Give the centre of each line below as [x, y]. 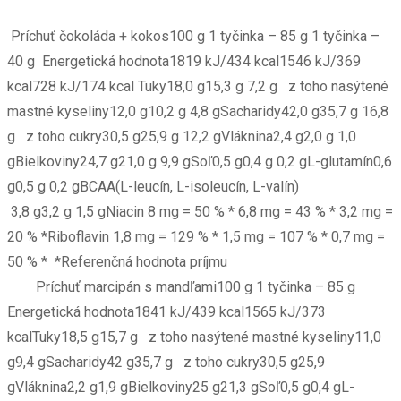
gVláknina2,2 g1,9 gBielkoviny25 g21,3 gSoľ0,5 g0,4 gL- [181, 388]
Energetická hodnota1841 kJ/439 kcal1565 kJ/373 [166, 312]
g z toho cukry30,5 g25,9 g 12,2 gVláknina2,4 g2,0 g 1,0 [182, 137]
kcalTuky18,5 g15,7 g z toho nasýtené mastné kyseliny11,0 [194, 337]
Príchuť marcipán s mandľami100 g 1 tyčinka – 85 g [181, 287]
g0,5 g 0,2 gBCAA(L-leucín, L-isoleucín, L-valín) [153, 187]
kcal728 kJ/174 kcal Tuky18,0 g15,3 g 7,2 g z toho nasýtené [198, 87]
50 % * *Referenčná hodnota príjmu [123, 262]
